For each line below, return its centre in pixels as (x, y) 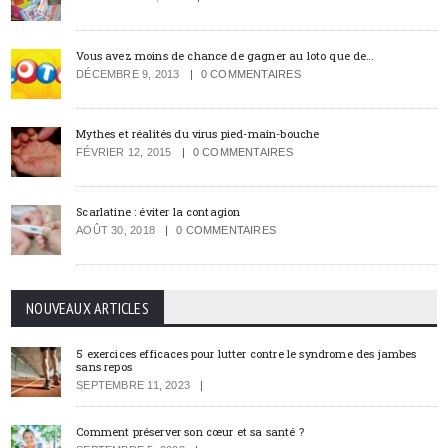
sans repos (104, 366)
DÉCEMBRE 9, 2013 (128, 73)
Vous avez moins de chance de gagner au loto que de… (225, 55)
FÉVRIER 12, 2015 (124, 151)
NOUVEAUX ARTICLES (87, 307)
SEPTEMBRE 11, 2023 (133, 384)
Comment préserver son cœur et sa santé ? (190, 431)
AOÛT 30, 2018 (115, 229)
